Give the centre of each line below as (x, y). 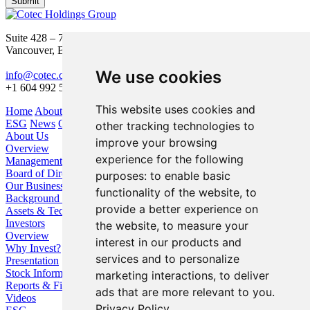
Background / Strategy (55, 199)
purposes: (122, 176)
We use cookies (158, 77)
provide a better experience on (176, 209)
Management (34, 161)
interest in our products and (168, 242)
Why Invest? (33, 248)
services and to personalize (167, 259)
